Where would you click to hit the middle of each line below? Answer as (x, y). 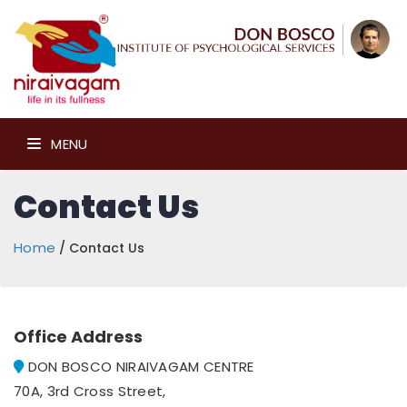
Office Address (78, 337)
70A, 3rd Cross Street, (90, 392)
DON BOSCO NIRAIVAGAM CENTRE (139, 367)
